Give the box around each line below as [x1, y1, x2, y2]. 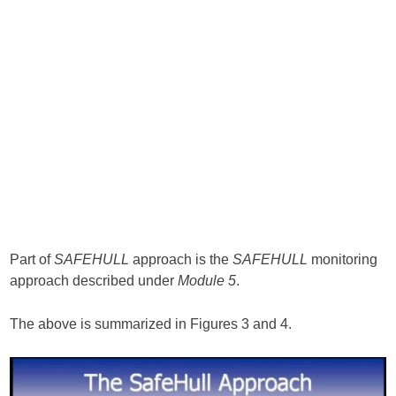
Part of [10, 251, 55, 267]
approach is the [129, 251, 233, 267]
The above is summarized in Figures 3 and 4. [10, 316, 293, 331]
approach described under [10, 272, 179, 288]
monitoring [308, 251, 378, 267]
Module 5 [178, 272, 237, 288]
